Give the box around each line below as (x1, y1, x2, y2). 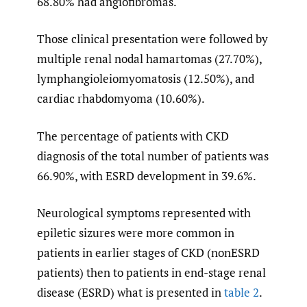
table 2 (224, 284, 259, 301)
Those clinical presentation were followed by (37, 31, 268, 47)
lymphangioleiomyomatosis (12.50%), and (37, 71, 254, 87)
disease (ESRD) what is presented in (37, 284, 224, 301)
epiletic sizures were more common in (37, 225, 234, 241)
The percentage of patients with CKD (37, 127, 229, 144)
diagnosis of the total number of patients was (37, 147, 269, 164)
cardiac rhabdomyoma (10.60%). (37, 90, 205, 107)
